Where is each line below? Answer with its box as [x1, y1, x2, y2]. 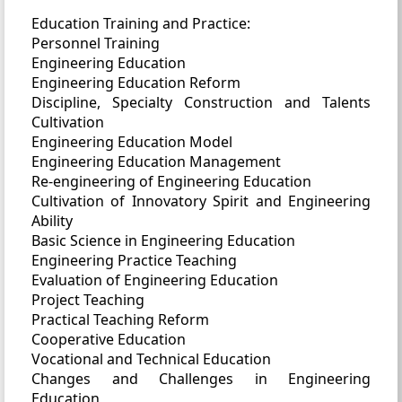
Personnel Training [31, 32, 160, 53]
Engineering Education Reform [31, 72, 240, 92]
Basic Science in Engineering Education [31, 230, 295, 250]
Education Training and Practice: [31, 13, 250, 33]
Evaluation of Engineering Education [31, 269, 278, 290]
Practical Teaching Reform [31, 309, 209, 329]
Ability [31, 210, 73, 231]
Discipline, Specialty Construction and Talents [31, 92, 371, 112]
